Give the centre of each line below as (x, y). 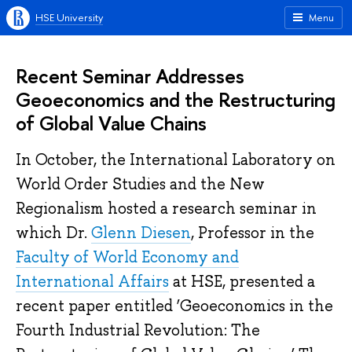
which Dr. (53, 233)
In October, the (73, 160)
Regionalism (60, 209)
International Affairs (92, 282)
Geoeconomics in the (257, 306)
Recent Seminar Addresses (130, 76)
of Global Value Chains (111, 123)
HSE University (69, 17)
